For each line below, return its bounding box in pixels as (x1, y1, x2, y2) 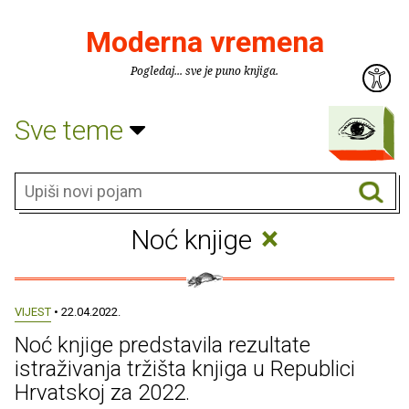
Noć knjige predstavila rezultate (15, 332, 310, 358)
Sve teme (15, 113, 130, 146)
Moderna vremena (85, 25, 324, 59)
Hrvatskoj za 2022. (15, 380, 190, 405)
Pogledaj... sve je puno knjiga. (131, 63, 278, 79)
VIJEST (15, 305, 51, 319)
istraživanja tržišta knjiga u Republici (15, 356, 355, 382)
